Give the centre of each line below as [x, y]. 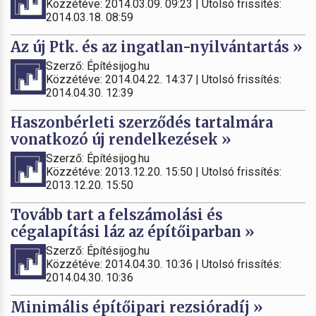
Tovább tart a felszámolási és [117, 214]
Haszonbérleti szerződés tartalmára [142, 122]
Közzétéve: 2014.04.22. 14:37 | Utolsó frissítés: [164, 79]
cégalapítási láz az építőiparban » [133, 231]
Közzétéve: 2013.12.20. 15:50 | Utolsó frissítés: [164, 171]
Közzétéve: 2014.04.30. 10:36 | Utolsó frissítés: [164, 264]
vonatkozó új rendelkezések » [121, 139]
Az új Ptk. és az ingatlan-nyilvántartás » [157, 47]
